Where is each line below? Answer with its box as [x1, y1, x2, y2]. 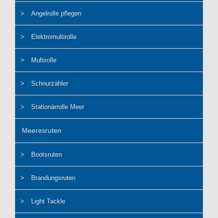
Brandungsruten [31, 174, 76, 182]
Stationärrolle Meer [31, 103, 85, 111]
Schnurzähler [31, 80, 69, 88]
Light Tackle [31, 198, 66, 205]
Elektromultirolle [31, 33, 77, 41]
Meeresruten [22, 127, 61, 135]
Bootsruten [31, 151, 62, 159]
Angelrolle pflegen [31, 10, 82, 18]
